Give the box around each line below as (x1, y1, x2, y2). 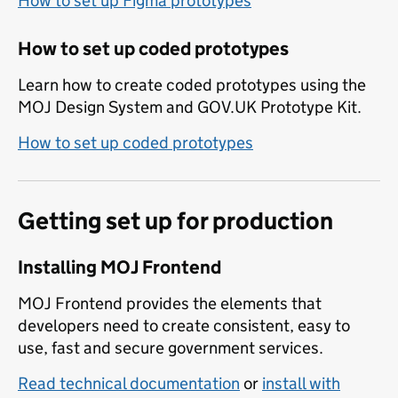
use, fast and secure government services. (18, 338, 323, 359)
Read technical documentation (18, 373, 240, 394)
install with (262, 373, 340, 394)
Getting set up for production (18, 206, 333, 236)
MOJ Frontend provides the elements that (18, 293, 322, 314)
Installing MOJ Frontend (18, 256, 221, 280)
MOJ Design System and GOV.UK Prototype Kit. (18, 97, 362, 118)
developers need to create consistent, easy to (18, 315, 350, 337)
